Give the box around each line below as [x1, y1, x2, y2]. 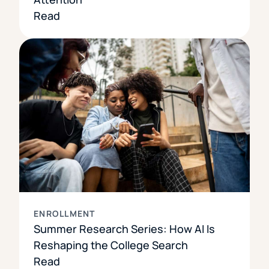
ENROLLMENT [34, 207, 95, 219]
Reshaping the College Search [34, 237, 188, 252]
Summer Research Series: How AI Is [34, 221, 215, 236]
